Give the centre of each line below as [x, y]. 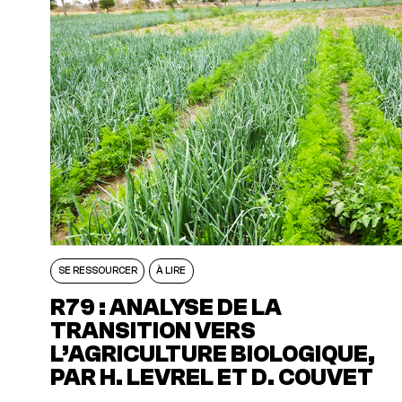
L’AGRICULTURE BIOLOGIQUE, [213, 354]
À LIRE [171, 271]
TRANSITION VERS [153, 330]
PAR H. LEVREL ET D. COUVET [212, 377]
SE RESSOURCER [97, 271]
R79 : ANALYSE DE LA [166, 307]
